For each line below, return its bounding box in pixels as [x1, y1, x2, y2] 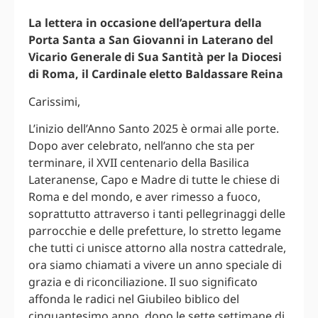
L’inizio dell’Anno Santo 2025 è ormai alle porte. [28, 121, 279, 137]
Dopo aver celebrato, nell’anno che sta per [28, 138, 255, 154]
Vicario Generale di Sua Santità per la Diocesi [28, 49, 282, 65]
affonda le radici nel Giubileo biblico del [28, 291, 239, 307]
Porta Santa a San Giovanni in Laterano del [28, 32, 273, 48]
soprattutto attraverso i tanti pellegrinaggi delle [28, 206, 285, 222]
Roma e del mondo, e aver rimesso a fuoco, [28, 189, 261, 205]
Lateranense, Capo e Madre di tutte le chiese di [28, 172, 280, 188]
